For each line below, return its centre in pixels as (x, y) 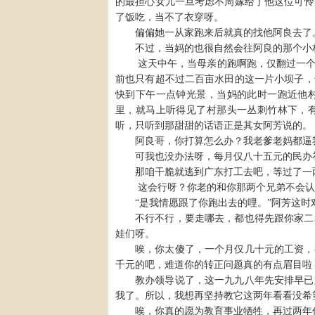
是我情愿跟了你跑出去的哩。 (203, 202)
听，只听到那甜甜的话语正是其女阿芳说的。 (214, 125)
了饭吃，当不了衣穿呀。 (169, 17)
